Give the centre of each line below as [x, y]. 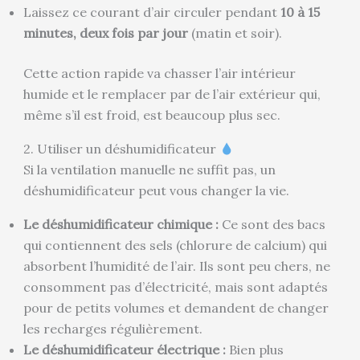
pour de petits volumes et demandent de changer [176, 307]
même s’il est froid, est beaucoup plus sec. [151, 115]
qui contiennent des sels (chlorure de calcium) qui [175, 245]
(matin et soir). [235, 33]
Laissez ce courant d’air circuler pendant [151, 12]
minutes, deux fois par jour [105, 33]
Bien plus [254, 349]
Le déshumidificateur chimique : [121, 224]
